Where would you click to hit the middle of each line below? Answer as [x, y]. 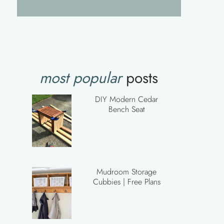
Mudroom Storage [127, 171]
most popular [81, 78]
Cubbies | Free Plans [126, 181]
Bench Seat [126, 109]
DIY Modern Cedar [127, 99]
